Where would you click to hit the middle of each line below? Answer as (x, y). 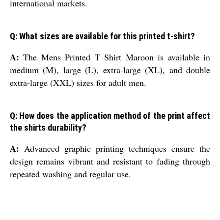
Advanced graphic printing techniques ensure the (115, 149)
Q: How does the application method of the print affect (110, 116)
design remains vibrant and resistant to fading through (110, 161)
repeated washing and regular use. (70, 174)
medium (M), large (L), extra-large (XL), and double (110, 70)
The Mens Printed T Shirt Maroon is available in (115, 57)
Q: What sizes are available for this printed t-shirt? (102, 36)
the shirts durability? (48, 128)
